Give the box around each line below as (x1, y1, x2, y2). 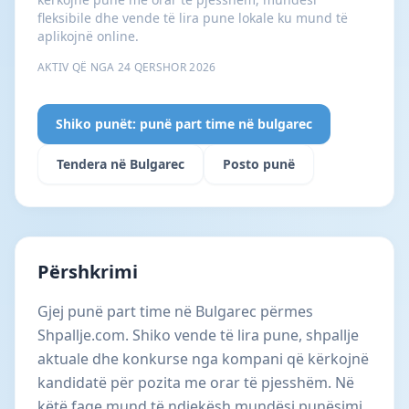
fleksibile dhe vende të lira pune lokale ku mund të (37, 9, 348, 26)
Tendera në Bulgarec (57, 155, 184, 173)
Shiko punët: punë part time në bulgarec (56, 115, 312, 132)
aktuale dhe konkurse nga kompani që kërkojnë (37, 349, 369, 369)
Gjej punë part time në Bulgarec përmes (37, 301, 313, 321)
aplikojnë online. (37, 27, 139, 45)
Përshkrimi (37, 259, 138, 284)
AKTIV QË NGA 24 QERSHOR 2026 (37, 59, 216, 75)
